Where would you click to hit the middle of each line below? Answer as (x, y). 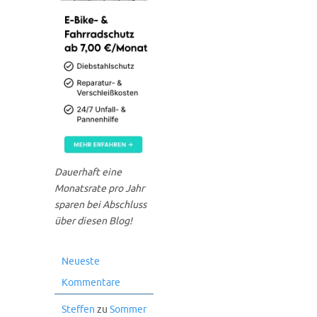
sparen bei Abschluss (100, 205)
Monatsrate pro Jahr (99, 189)
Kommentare (91, 283)
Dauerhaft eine (88, 173)
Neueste (81, 262)
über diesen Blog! (93, 221)
